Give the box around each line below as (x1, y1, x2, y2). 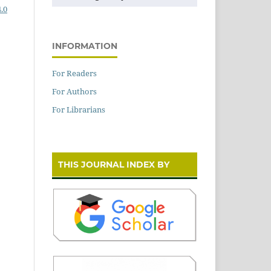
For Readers (52, 68, 97, 79)
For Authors (52, 86, 97, 97)
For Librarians (52, 104, 105, 116)
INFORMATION (52, 41, 117, 52)
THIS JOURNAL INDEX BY (58, 159, 169, 171)
